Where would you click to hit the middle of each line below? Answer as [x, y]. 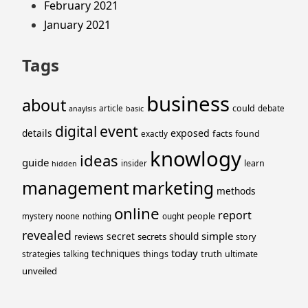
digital [76, 131]
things [156, 254]
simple [217, 235]
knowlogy [196, 158]
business [188, 103]
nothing [97, 216]
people [201, 216]
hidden [64, 163]
